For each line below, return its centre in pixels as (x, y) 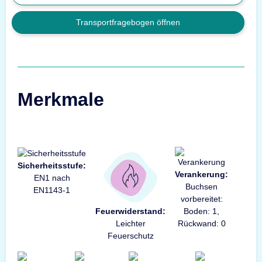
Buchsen (201, 187)
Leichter (130, 224)
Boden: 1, (201, 211)
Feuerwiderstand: (130, 211)
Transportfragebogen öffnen (128, 23)
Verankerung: (201, 175)
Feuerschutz (130, 236)
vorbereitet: (201, 199)
